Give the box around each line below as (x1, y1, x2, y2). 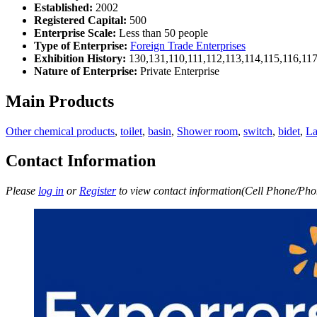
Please (6, 185, 38, 197)
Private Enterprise (137, 64, 219, 77)
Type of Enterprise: (34, 39, 127, 52)
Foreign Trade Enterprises (130, 39, 246, 52)
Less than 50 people (116, 26, 208, 39)
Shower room (177, 125, 238, 137)
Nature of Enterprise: (34, 64, 137, 77)
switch (243, 125, 272, 137)
